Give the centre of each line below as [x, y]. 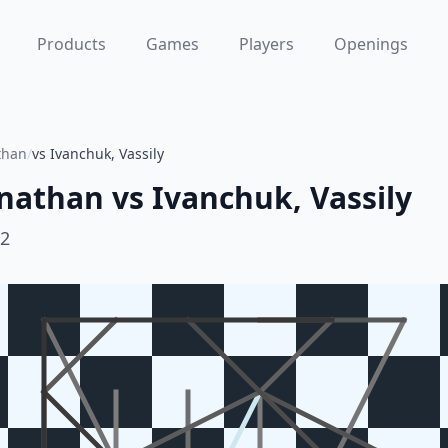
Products [71, 44]
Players [266, 44]
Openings [370, 44]
